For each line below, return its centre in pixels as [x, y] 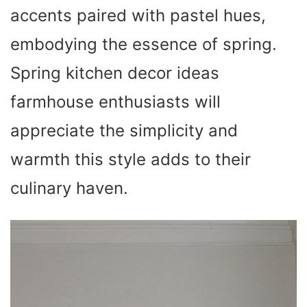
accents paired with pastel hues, [138, 16]
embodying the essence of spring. [144, 45]
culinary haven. [69, 188]
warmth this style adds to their [131, 160]
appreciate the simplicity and [124, 131]
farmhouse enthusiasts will [115, 102]
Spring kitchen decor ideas [115, 73]
